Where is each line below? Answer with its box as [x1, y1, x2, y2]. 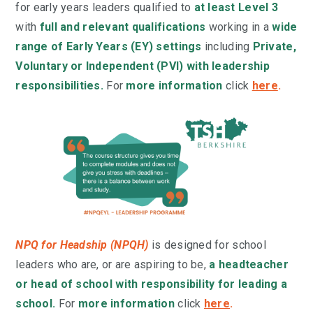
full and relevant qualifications [39, 20, 206, 34]
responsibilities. [15, 79, 104, 93]
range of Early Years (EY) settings [15, 40, 202, 54]
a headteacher [209, 257, 289, 271]
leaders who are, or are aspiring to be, [15, 257, 210, 271]
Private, [252, 40, 296, 54]
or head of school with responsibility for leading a [15, 277, 288, 291]
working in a [205, 20, 272, 34]
